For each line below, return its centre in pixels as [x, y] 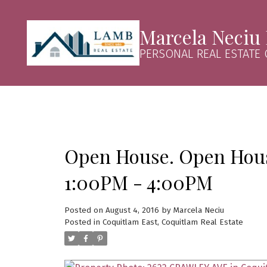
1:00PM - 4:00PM [138, 182]
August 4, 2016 [132, 210]
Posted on [85, 210]
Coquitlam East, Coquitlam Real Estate [173, 222]
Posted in [82, 222]
